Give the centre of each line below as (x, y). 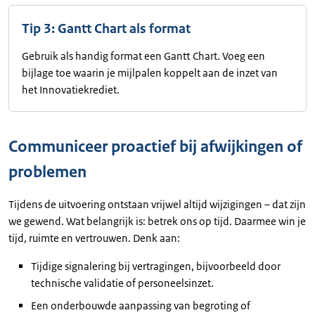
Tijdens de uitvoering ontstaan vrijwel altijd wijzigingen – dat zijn (157, 204)
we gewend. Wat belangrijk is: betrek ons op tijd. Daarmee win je (157, 221)
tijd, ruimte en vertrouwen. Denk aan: (94, 238)
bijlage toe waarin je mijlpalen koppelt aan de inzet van (150, 72)
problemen (47, 172)
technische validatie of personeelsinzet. (122, 283)
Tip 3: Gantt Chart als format (108, 28)
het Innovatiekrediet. (71, 89)
